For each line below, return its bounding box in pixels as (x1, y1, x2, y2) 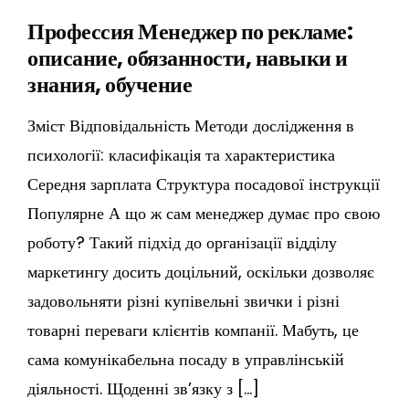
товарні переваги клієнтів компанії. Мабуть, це (27, 319, 359, 342)
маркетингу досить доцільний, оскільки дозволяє (27, 260, 374, 284)
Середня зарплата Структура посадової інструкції (27, 173, 380, 196)
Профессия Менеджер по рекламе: (27, 16, 352, 47)
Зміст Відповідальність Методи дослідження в (27, 114, 354, 138)
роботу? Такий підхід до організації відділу (27, 231, 337, 255)
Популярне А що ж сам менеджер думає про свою (27, 202, 380, 225)
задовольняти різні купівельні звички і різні (27, 289, 340, 313)
